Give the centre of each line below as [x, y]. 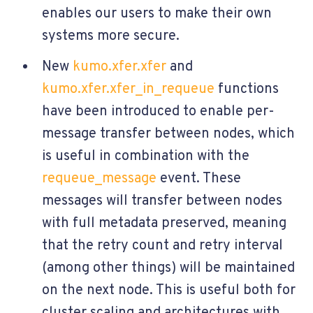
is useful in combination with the [146, 156]
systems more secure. [111, 36]
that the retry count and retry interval [162, 246]
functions [248, 89]
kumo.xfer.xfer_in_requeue [128, 89]
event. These [201, 179]
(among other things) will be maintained [168, 268]
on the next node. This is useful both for [169, 290]
